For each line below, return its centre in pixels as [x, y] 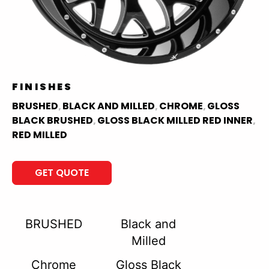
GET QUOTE [62, 173]
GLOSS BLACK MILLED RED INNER [175, 120]
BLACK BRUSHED [53, 120]
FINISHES [43, 87]
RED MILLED [40, 135]
